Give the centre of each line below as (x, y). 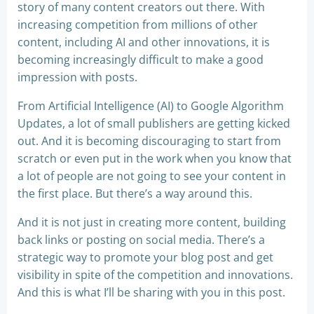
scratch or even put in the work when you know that (155, 158)
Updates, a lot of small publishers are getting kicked (154, 123)
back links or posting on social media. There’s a (141, 240)
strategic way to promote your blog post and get (145, 257)
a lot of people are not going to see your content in (152, 176)
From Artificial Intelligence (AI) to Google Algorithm (151, 106)
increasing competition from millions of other (138, 25)
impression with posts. (77, 77)
